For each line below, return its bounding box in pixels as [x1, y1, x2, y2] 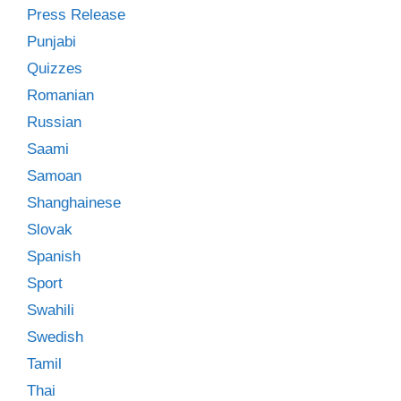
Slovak [27, 220, 73, 238]
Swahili [27, 301, 74, 319]
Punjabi [27, 32, 76, 50]
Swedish [27, 328, 83, 346]
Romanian [27, 86, 94, 104]
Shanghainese [27, 193, 121, 211]
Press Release [27, 5, 125, 23]
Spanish [27, 247, 81, 265]
